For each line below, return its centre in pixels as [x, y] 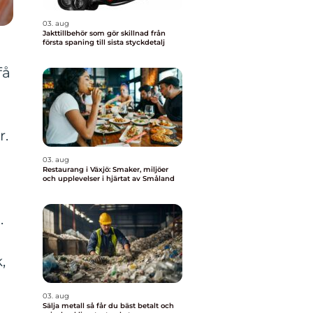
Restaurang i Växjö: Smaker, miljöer [105, 169]
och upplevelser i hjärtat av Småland [109, 179]
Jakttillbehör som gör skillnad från [97, 33]
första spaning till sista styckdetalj [104, 42]
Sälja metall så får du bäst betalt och [65, 306]
